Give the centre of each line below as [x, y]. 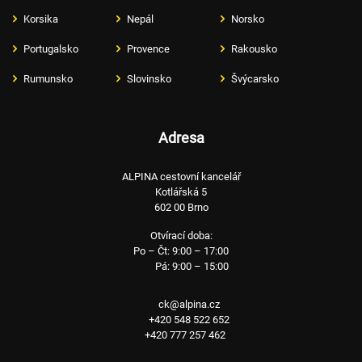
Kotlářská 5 [181, 192]
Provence [149, 49]
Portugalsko [51, 49]
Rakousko [254, 49]
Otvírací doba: [181, 236]
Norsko [247, 19]
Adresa [181, 138]
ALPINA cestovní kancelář [181, 177]
